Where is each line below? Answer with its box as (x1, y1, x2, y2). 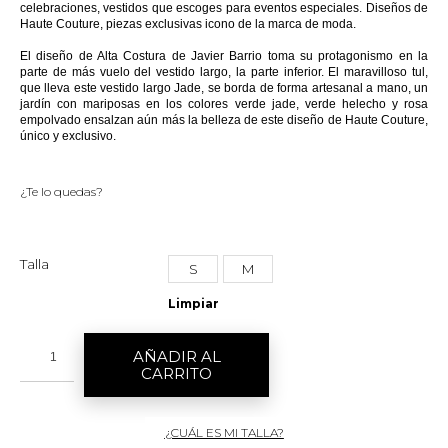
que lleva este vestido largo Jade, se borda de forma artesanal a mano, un (20, 80, 428, 95)
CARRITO (141, 363, 212, 383)
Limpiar (168, 295, 219, 311)
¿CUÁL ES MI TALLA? (164, 424, 284, 440)
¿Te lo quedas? (20, 183, 103, 199)
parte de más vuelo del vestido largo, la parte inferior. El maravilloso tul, (20, 64, 428, 79)
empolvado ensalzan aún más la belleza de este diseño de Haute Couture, (20, 112, 428, 127)
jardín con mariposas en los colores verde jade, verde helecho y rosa (20, 96, 428, 111)
